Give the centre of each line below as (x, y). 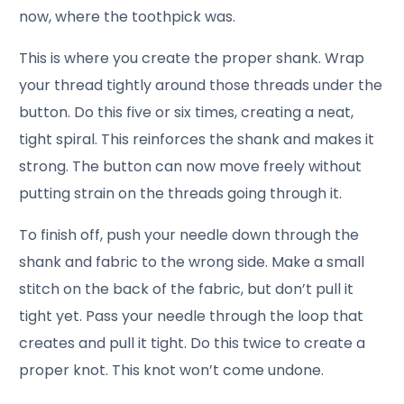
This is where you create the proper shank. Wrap (192, 59)
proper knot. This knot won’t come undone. (172, 371)
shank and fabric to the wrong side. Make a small (192, 262)
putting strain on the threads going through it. (181, 194)
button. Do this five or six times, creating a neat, (187, 113)
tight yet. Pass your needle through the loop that (192, 317)
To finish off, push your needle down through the (189, 235)
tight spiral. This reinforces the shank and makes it (197, 140)
